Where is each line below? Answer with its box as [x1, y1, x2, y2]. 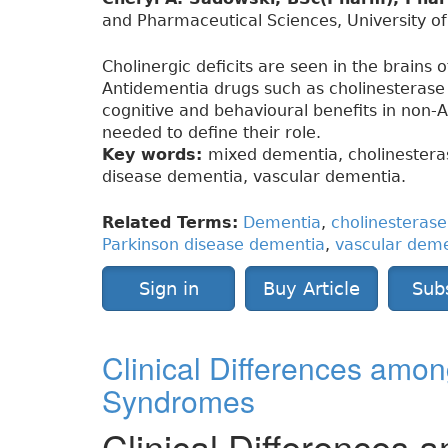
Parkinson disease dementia [102, 235, 325, 255]
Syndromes [102, 379, 255, 423]
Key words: [102, 145, 208, 165]
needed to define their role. [102, 123, 321, 143]
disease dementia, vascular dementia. [102, 167, 406, 187]
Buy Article [263, 278, 360, 300]
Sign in [138, 278, 199, 300]
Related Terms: [102, 213, 238, 233]
